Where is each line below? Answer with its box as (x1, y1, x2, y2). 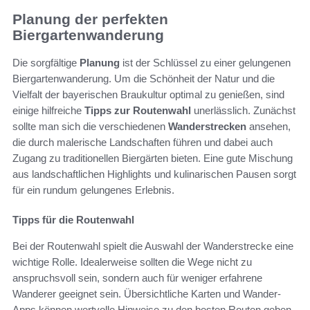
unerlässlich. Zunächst (191, 104, 295, 117)
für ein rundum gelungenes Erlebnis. (12, 184, 174, 197)
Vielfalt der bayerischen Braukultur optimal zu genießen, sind (12, 89, 284, 101)
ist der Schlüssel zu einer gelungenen (120, 57, 291, 69)
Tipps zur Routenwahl (84, 104, 191, 117)
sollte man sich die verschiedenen (12, 120, 168, 133)
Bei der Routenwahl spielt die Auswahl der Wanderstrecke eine (12, 240, 293, 253)
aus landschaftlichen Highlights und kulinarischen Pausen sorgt (12, 168, 296, 181)
